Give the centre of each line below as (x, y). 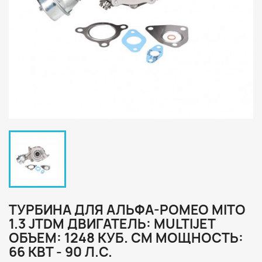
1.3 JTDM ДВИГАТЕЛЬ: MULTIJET (112, 224)
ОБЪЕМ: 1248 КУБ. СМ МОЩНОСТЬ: (126, 238)
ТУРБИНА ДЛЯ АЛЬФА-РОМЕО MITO (127, 210)
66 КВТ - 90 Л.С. (61, 252)
